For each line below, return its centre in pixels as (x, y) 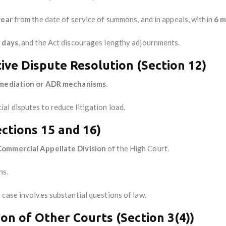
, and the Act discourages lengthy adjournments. (99, 42)
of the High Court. (137, 148)
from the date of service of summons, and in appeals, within (113, 19)
